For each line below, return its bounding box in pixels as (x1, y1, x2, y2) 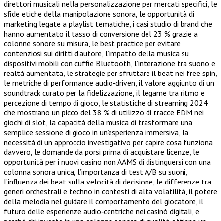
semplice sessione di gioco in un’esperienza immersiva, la (4, 127, 188, 137)
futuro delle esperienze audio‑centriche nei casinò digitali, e (4, 206, 199, 216)
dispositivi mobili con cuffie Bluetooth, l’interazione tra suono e (4, 58, 215, 68)
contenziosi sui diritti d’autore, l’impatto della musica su (4, 48, 189, 58)
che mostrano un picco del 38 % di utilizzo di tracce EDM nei (4, 108, 204, 117)
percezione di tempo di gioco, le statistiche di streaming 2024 (4, 98, 208, 108)
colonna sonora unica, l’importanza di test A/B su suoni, (4, 167, 187, 177)
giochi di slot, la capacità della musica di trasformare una (4, 117, 192, 127)
